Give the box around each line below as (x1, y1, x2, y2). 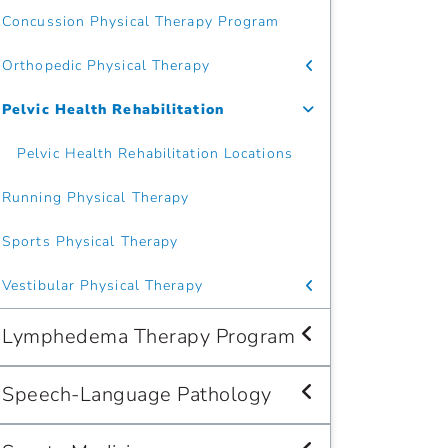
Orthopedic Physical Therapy (2, 56, 210, 75)
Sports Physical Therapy (2, 232, 179, 251)
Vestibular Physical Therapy (2, 276, 203, 295)
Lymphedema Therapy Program (2, 323, 295, 350)
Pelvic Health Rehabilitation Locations (17, 144, 293, 163)
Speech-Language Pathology (2, 381, 272, 408)
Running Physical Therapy (2, 188, 190, 207)
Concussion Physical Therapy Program (2, 12, 280, 31)
